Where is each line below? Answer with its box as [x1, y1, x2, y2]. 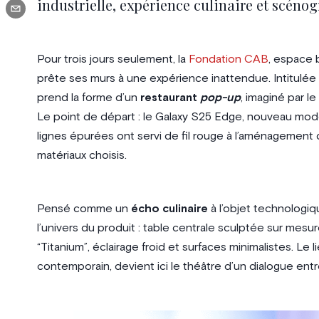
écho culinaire [130, 202, 208, 214]
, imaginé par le [240, 91, 316, 103]
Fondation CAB [188, 53, 268, 65]
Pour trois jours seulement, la [36, 53, 189, 65]
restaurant [140, 91, 197, 103]
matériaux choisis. [36, 149, 127, 161]
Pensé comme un [36, 202, 131, 214]
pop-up [197, 91, 241, 103]
